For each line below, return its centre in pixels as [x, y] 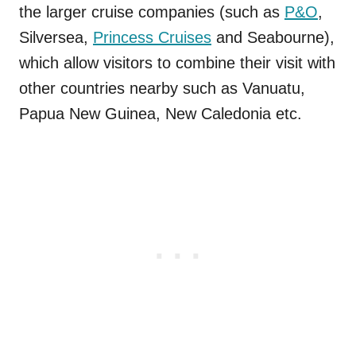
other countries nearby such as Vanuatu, [162, 88]
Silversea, [56, 37]
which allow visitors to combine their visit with [177, 62]
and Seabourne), [273, 37]
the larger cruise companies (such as [152, 12]
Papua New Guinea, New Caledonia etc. [161, 113]
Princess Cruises [152, 37]
